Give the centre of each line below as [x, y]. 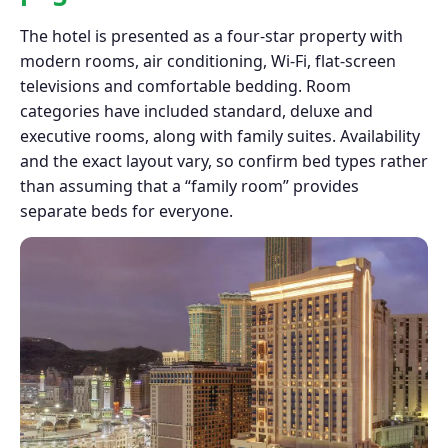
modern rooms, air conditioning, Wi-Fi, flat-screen [208, 61]
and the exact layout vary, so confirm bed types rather [224, 161]
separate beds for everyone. [126, 211]
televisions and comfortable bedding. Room [185, 86]
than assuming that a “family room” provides [189, 186]
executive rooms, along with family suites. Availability [220, 136]
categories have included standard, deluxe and [196, 111]
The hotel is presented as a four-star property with [211, 36]
